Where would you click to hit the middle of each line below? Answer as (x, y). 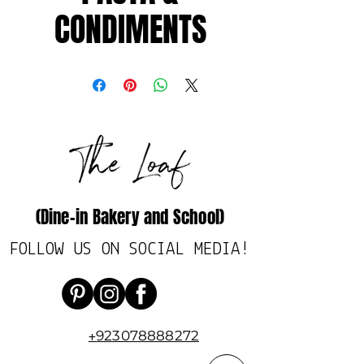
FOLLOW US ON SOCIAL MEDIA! (130, 250)
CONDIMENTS (130, 30)
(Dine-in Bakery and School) (130, 217)
